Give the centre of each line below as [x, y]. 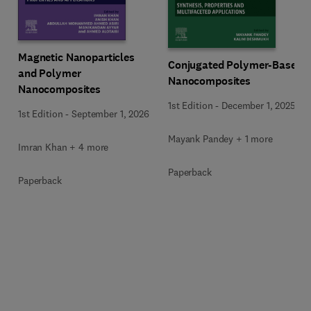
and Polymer [50, 73]
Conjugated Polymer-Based [235, 65]
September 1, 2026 [110, 114]
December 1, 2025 [259, 106]
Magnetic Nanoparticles [76, 57]
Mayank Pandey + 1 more [220, 139]
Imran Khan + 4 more [64, 147]
